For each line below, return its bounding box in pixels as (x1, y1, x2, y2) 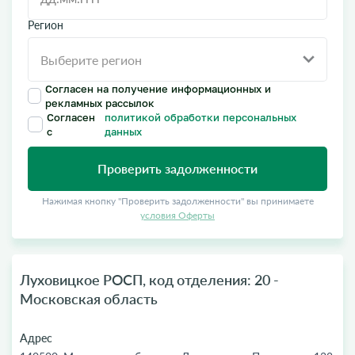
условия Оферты (140, 209, 215, 221)
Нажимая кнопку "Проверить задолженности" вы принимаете (41, 195, 314, 207)
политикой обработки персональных (105, 109, 297, 124)
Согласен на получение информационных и (45, 81, 271, 96)
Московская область (20, 290, 158, 307)
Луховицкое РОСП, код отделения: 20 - (20, 271, 279, 288)
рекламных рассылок (45, 95, 155, 110)
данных (105, 124, 143, 139)
